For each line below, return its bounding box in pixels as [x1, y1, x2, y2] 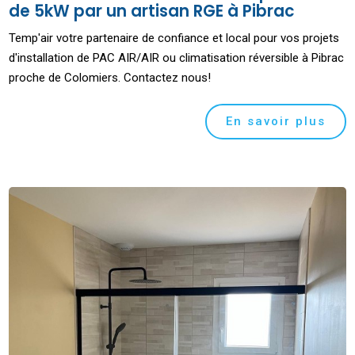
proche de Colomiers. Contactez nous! [9, 71, 212, 86]
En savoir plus [225, 114, 326, 129]
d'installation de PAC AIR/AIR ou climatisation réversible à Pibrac [9, 51, 345, 66]
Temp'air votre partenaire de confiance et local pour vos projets [9, 31, 340, 46]
